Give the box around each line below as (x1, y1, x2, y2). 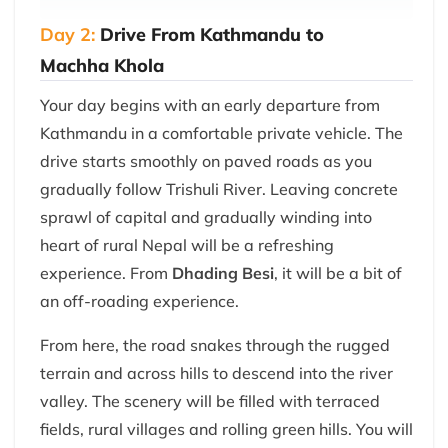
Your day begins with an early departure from (40, 95, 380, 116)
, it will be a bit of (274, 263, 402, 284)
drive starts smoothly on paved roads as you (40, 151, 372, 172)
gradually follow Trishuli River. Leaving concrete (40, 179, 398, 200)
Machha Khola (40, 54, 164, 78)
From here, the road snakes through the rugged (40, 335, 390, 356)
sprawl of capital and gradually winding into (40, 207, 372, 228)
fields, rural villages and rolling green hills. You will (40, 419, 413, 440)
